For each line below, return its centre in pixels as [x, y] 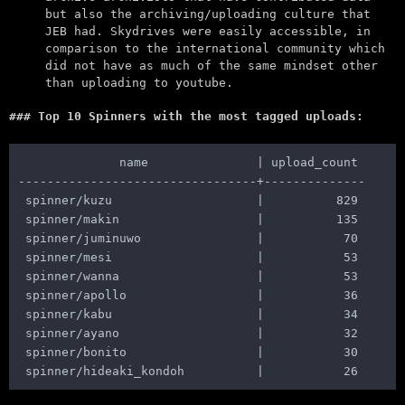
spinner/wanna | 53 [188, 277]
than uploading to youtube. [139, 82]
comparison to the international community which [215, 48]
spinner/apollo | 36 [188, 296]
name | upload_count [188, 163]
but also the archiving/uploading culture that [208, 14]
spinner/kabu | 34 [188, 315]
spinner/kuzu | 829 [188, 201]
